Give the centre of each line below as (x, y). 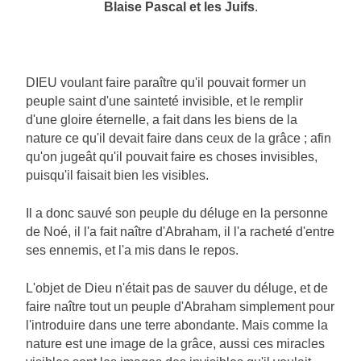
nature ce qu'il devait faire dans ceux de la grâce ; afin (178, 139)
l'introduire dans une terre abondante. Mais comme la (177, 326)
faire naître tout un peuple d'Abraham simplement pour (180, 307)
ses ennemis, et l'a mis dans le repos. (132, 251)
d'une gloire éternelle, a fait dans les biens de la (162, 120)
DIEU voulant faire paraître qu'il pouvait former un (166, 83)
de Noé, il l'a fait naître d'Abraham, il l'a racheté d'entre (180, 232)
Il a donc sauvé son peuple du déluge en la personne (177, 214)
